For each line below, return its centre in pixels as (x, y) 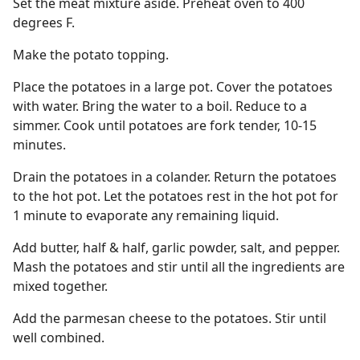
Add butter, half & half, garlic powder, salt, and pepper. (176, 247)
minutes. (39, 145)
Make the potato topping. (91, 55)
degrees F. (44, 22)
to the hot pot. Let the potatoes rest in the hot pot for (176, 196)
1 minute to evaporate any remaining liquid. (146, 215)
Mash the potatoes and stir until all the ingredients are (179, 267)
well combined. (59, 337)
